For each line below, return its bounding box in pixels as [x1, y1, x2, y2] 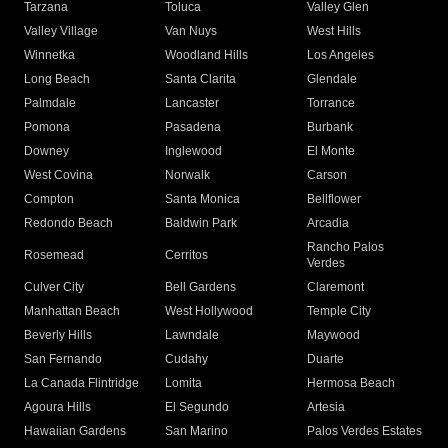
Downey [24, 144, 69, 159]
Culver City [24, 280, 84, 295]
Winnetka [24, 48, 75, 63]
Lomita [165, 376, 203, 391]
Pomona [24, 120, 70, 135]
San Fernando [24, 352, 102, 367]
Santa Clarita [165, 72, 237, 87]
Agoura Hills [24, 400, 91, 415]
